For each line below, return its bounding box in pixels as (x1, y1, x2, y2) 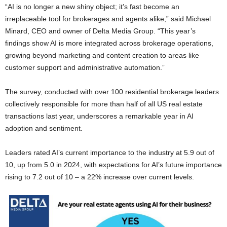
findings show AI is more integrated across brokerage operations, (5, 39, 213, 47)
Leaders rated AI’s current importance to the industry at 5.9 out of (5, 148, 214, 157)
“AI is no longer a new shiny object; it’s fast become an (5, 2, 179, 11)
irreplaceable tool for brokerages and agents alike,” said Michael (5, 14, 211, 23)
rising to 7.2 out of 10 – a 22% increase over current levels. (5, 172, 194, 181)
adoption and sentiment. (5, 124, 83, 132)
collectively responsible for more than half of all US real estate (5, 99, 203, 108)
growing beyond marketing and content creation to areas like (5, 51, 199, 59)
